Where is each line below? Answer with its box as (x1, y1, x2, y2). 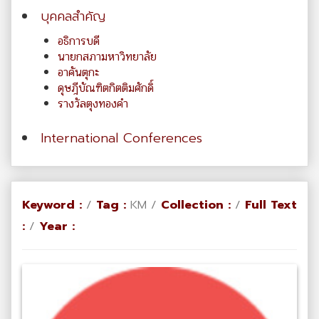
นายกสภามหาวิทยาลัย (58, 47, 157, 66)
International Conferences (41, 127, 202, 148)
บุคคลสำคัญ (41, 6, 105, 26)
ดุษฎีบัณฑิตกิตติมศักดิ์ (58, 78, 154, 97)
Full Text (245, 195, 297, 214)
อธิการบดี (58, 31, 100, 50)
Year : (39, 216, 75, 235)
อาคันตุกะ (58, 63, 100, 81)
